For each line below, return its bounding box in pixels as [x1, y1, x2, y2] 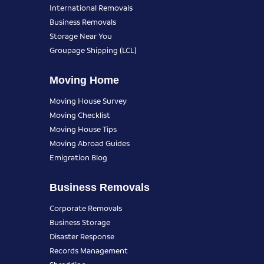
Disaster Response [49, 230, 114, 241]
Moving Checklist [49, 109, 110, 120]
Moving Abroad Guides [49, 137, 130, 148]
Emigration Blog [49, 151, 107, 162]
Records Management [49, 245, 128, 255]
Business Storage [49, 216, 110, 227]
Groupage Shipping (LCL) [49, 44, 137, 55]
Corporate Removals [49, 202, 122, 213]
